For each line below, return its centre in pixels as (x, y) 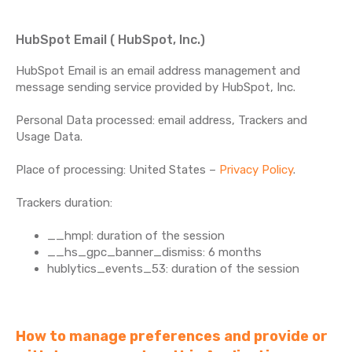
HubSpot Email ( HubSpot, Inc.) (110, 40)
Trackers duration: (64, 203)
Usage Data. (49, 137)
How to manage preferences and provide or (172, 336)
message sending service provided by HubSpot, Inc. (156, 87)
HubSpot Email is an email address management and (158, 71)
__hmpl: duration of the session (136, 236)
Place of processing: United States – (117, 170)
